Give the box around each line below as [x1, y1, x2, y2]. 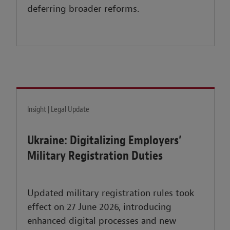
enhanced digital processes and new [27, 215, 177, 227]
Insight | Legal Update [27, 104, 90, 115]
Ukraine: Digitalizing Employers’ [27, 132, 182, 148]
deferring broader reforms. [27, 3, 140, 15]
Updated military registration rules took [27, 187, 195, 200]
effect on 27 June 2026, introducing [27, 201, 172, 214]
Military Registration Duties [27, 148, 163, 164]
